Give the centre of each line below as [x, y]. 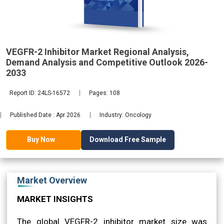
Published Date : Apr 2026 [45, 115]
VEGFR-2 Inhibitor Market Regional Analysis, [97, 51]
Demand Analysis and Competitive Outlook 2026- [107, 62]
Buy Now [41, 140]
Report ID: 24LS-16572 [40, 93]
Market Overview [52, 180]
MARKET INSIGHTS [55, 199]
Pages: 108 [105, 93]
